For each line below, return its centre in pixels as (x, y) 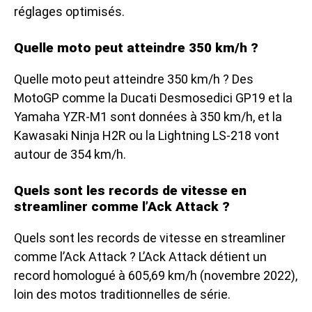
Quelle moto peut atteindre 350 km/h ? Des (134, 79)
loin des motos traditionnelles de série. (122, 294)
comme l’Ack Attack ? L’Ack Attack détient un (140, 256)
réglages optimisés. (69, 11)
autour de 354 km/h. (70, 154)
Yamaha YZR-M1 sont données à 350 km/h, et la (148, 116)
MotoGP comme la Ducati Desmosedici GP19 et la (153, 97)
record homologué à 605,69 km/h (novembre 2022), (156, 275)
